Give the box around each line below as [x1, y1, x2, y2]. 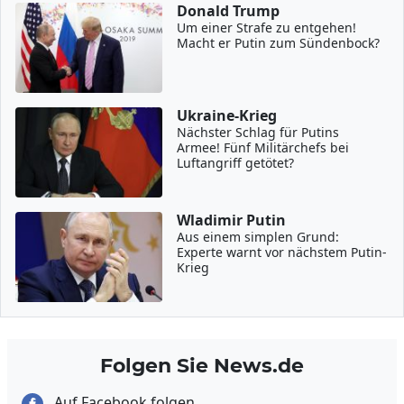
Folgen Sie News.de [100, 353, 304, 377]
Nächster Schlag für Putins [177, 124, 340, 141]
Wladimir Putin [177, 210, 287, 230]
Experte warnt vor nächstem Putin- [177, 243, 388, 261]
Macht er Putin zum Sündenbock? [177, 34, 381, 51]
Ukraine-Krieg [177, 106, 278, 125]
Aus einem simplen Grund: [177, 228, 340, 245]
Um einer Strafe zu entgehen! [177, 19, 357, 36]
